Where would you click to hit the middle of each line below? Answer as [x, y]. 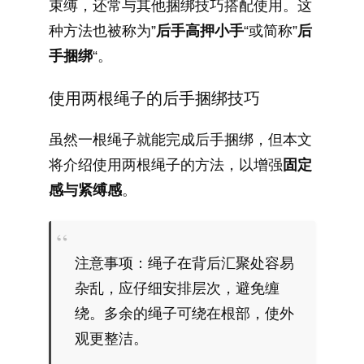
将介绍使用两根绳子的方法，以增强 [166, 165]
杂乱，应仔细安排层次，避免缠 [177, 288]
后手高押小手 [200, 31]
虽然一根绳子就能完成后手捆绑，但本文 [180, 140]
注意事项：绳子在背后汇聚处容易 [184, 263]
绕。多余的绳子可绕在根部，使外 [184, 313]
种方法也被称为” [102, 31]
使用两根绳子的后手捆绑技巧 [154, 99]
